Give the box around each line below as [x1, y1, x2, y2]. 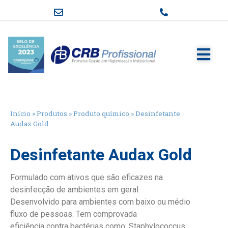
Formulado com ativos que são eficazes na [10, 172, 163, 182]
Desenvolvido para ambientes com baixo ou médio [10, 196, 190, 207]
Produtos [37, 108, 67, 118]
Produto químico [73, 108, 129, 118]
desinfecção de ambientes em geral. [10, 184, 140, 194]
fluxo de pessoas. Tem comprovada [10, 209, 137, 219]
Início [10, 108, 31, 118]
